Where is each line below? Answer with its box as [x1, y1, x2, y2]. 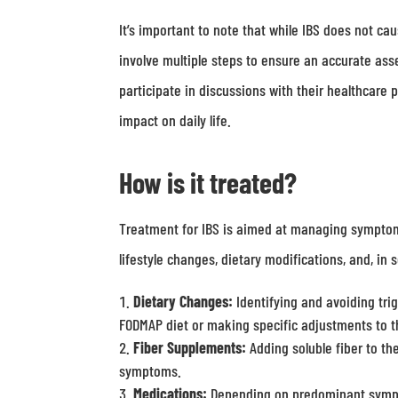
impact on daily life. [119, 110, 232, 130]
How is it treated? [119, 165, 298, 199]
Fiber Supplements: [133, 338, 247, 357]
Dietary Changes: [133, 291, 234, 311]
